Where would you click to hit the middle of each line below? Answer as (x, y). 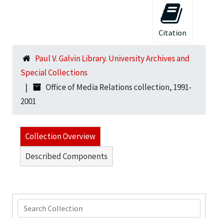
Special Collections (54, 72)
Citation (173, 32)
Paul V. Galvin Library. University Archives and (112, 58)
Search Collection (48, 205)
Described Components (66, 156)
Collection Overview (60, 136)
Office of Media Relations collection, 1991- (119, 87)
